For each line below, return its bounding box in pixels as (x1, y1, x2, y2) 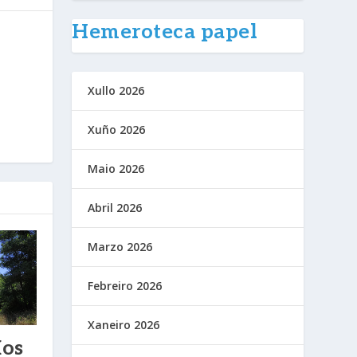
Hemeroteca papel (72, 20, 258, 45)
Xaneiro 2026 (88, 317, 160, 333)
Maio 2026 (88, 161, 145, 177)
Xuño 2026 (88, 122, 146, 138)
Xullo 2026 (88, 83, 145, 99)
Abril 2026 (88, 200, 143, 216)
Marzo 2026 (88, 239, 153, 255)
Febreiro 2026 (88, 278, 163, 294)
